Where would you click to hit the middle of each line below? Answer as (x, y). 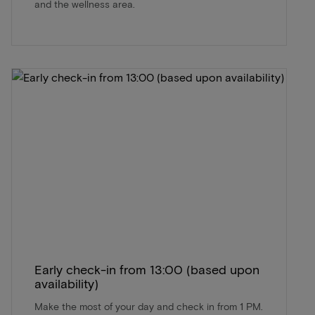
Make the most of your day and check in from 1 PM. (149, 307)
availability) (66, 284)
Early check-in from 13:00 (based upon (147, 270)
